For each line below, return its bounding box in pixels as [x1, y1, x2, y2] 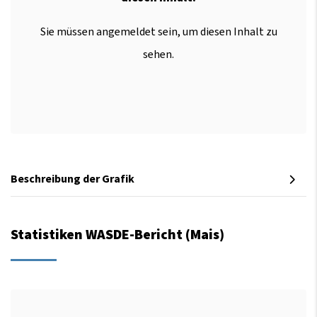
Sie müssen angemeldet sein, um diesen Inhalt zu [40, 24, 277, 40]
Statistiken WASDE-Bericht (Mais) [11, 224, 224, 245]
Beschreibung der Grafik [11, 171, 134, 188]
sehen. [143, 47, 174, 63]
